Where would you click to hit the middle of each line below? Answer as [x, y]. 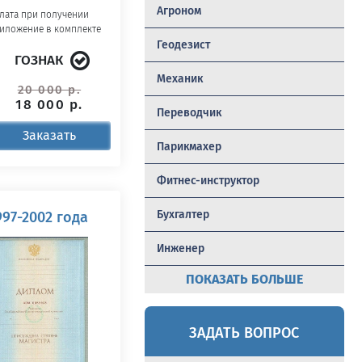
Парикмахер [189, 147]
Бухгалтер [183, 215]
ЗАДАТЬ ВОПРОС [244, 333]
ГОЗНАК [39, 60]
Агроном [179, 11]
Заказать [49, 135]
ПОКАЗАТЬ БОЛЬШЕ [244, 279]
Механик [179, 79]
